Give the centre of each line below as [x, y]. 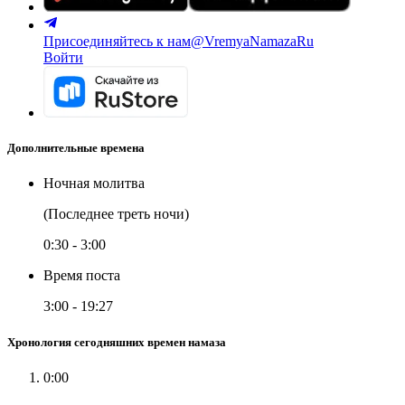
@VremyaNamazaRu [252, 41]
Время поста [82, 276]
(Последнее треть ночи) [116, 214]
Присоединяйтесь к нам [117, 41]
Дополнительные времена [76, 148]
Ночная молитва [94, 184]
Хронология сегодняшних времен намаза [117, 342]
